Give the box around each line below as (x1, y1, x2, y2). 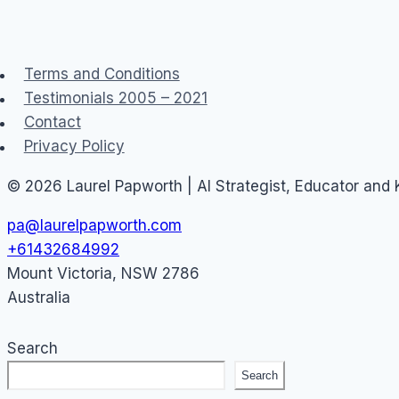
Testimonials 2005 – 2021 (23, 89, 208, 108)
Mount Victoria (7, 264, 112, 282)
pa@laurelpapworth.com (7, 216, 182, 234)
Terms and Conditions (23, 65, 180, 84)
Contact (23, 113, 81, 132)
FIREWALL (111, 20, 176, 36)
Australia (7, 288, 70, 306)
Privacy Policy (23, 137, 125, 156)
